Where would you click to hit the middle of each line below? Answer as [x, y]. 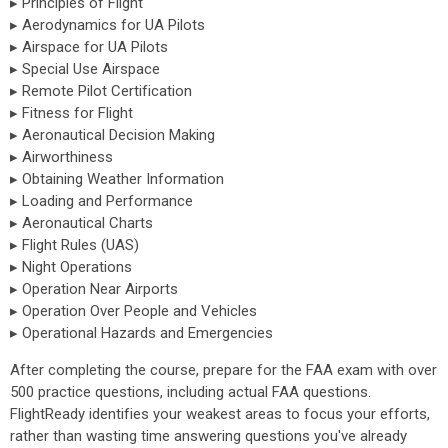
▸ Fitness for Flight [71, 113]
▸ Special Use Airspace [85, 69]
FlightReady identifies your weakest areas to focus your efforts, [220, 414]
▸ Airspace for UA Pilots [89, 47]
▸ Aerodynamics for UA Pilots [107, 25]
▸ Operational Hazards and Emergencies [141, 333]
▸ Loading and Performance [101, 201]
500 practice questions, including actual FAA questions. [190, 392]
